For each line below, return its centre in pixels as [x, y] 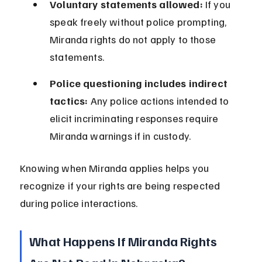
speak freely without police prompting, [139, 22]
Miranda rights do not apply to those [134, 39]
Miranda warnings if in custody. [120, 136]
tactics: [69, 101]
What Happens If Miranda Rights [125, 241]
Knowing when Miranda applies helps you [116, 168]
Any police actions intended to [160, 101]
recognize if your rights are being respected [121, 186]
